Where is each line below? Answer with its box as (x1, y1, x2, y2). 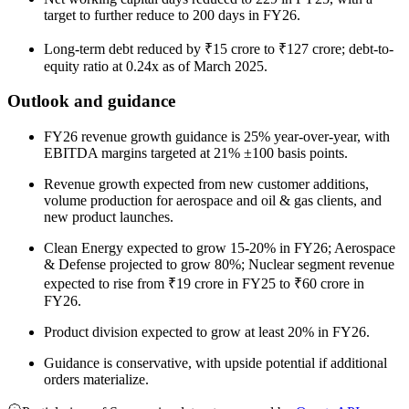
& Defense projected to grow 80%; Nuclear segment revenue (44, 257, 394, 272)
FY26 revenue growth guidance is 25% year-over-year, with (44, 129, 390, 144)
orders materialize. (44, 372, 149, 387)
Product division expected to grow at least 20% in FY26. (44, 324, 370, 340)
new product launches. (44, 209, 173, 225)
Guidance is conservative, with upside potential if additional (44, 355, 387, 371)
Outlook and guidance (7, 91, 175, 111)
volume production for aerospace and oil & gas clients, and (44, 193, 382, 208)
